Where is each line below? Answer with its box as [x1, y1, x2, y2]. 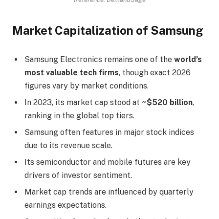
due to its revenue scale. [24, 141, 112, 151]
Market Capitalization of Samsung [12, 23, 203, 37]
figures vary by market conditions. [24, 81, 149, 91]
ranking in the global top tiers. [24, 111, 134, 121]
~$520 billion [142, 98, 193, 108]
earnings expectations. [24, 200, 107, 210]
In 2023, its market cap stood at [24, 98, 142, 108]
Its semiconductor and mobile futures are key [24, 157, 191, 167]
